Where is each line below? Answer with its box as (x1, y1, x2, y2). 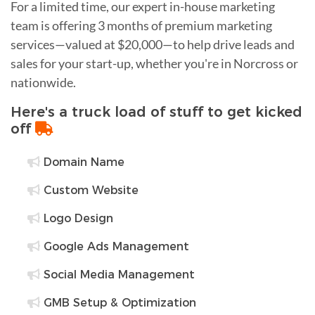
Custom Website (40, 183, 139, 197)
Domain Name (40, 155, 124, 169)
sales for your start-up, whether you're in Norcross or (11, 55, 298, 71)
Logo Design (40, 211, 113, 225)
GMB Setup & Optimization (40, 295, 196, 309)
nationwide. (11, 74, 76, 90)
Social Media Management (40, 267, 195, 281)
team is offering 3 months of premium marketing (11, 17, 272, 33)
